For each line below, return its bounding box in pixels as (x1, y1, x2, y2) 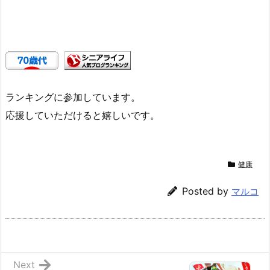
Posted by (182, 184, 231, 197)
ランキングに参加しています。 (5, 90, 140, 103)
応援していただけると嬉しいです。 (5, 108, 160, 121)
